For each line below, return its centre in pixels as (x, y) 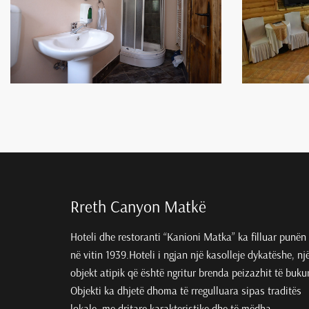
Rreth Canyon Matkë (138, 207)
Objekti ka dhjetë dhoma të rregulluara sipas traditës (186, 291)
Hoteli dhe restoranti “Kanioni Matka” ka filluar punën (188, 237)
